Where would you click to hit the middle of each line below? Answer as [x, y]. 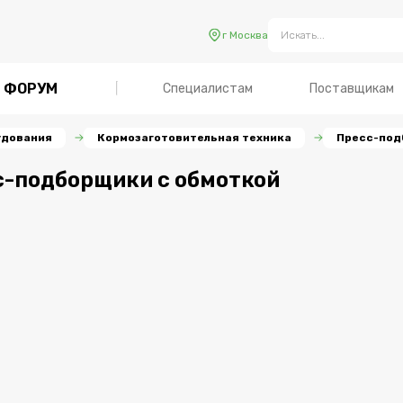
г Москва [245, 35]
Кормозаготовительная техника [194, 137]
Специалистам [208, 88]
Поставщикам [351, 88]
